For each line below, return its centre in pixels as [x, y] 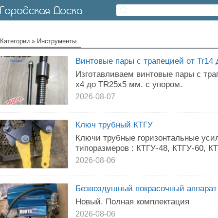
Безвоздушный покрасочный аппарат [146, 188]
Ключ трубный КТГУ [114, 125]
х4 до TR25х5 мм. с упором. [129, 84]
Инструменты [57, 41]
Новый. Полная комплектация [132, 201]
